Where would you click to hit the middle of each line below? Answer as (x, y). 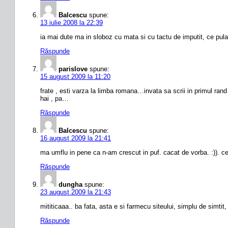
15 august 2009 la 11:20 (75, 76)
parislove (73, 69)
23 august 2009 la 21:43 (76, 192)
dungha (70, 184)
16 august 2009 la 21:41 (76, 138)
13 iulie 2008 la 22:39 (72, 22)
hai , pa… (54, 98)
